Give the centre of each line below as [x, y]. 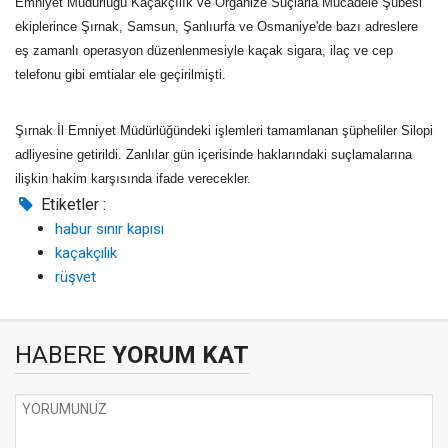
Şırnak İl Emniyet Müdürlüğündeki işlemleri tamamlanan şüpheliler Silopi [224, 130]
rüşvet [75, 277]
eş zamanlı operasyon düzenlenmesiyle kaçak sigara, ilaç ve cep [204, 50]
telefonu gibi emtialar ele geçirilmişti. [120, 74]
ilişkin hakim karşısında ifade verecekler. [133, 178]
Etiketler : [72, 204]
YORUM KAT [177, 355]
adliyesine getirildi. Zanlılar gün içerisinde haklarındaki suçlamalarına [213, 154]
